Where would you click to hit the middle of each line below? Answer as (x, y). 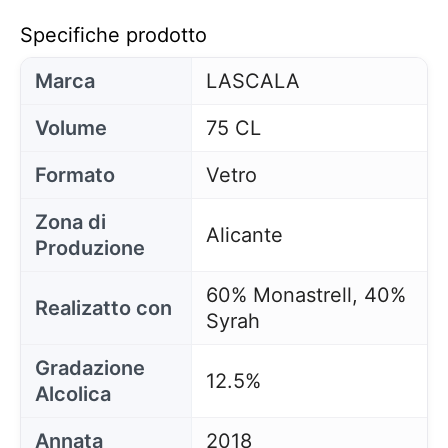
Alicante (244, 235)
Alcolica (73, 394)
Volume (71, 128)
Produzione (90, 248)
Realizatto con (103, 308)
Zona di (70, 222)
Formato (75, 175)
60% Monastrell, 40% (305, 295)
